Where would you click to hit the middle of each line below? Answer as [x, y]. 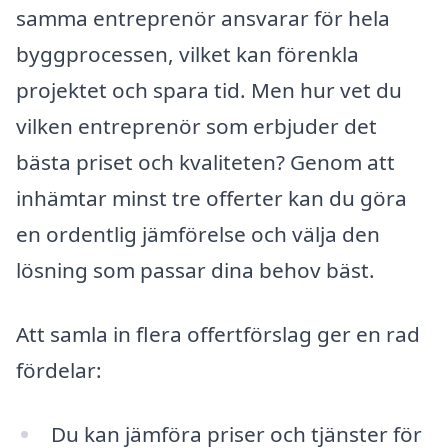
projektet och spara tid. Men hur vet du [209, 90]
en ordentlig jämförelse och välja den [198, 234]
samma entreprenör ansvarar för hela [203, 18]
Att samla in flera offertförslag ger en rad [218, 334]
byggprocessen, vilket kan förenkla [187, 54]
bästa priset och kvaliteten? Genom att [205, 162]
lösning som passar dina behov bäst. [195, 270]
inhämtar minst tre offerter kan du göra [211, 198]
